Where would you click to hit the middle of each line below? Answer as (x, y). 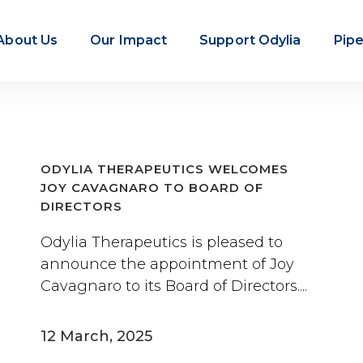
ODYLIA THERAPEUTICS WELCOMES (164, 169)
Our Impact (129, 40)
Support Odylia (250, 40)
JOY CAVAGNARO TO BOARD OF (152, 188)
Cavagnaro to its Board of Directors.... (174, 286)
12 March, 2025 (96, 336)
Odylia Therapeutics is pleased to (162, 242)
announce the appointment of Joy (167, 264)
